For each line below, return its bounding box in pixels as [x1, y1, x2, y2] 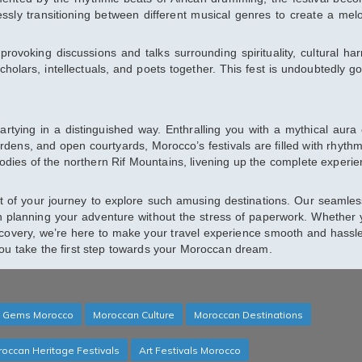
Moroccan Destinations [194, 309, 303, 322]
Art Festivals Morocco [139, 344, 241, 357]
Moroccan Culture [93, 309, 175, 322]
